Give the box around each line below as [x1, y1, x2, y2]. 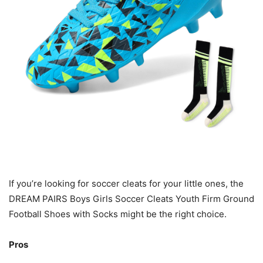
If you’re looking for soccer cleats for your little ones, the [9, 178, 244, 190]
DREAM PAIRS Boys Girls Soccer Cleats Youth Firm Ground [9, 193, 254, 205]
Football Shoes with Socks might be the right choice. [9, 208, 227, 220]
